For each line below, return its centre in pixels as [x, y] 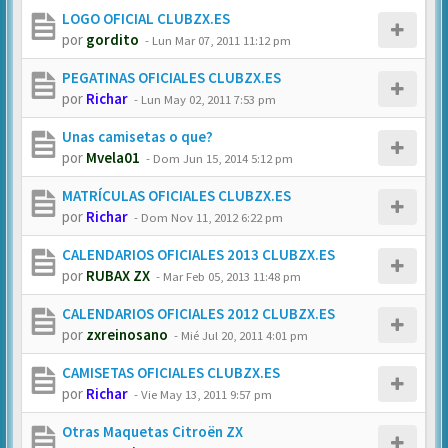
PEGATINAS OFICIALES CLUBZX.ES [171, 77]
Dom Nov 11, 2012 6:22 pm [212, 217]
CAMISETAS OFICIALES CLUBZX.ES [171, 372]
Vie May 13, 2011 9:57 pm [206, 394]
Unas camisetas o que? [137, 136]
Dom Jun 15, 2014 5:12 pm [223, 158]
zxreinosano [127, 334]
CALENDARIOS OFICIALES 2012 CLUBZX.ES [198, 313]
